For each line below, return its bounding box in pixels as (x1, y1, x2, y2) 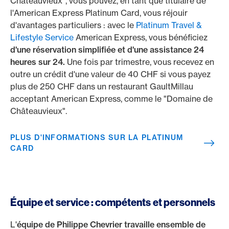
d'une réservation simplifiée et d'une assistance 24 (10, 44, 204, 55)
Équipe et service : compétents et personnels (10, 196, 216, 209)
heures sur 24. (10, 57, 67, 67)
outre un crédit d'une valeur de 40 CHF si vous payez (10, 69, 211, 79)
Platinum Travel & (136, 20, 202, 30)
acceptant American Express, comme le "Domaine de (10, 94, 213, 104)
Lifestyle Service (10, 32, 74, 42)
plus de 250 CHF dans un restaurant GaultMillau (10, 81, 193, 91)
